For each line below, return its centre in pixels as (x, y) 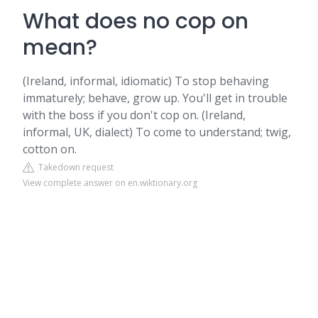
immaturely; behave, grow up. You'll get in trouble (155, 98)
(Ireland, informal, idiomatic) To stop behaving (146, 81)
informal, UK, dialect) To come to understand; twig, (157, 132)
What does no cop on (136, 21)
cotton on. (50, 149)
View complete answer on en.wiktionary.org (110, 183)
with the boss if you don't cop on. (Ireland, (134, 115)
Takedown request (74, 167)
